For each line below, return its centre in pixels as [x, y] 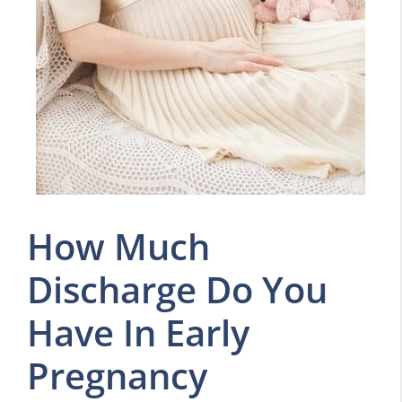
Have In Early [138, 332]
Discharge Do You [177, 289]
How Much [118, 246]
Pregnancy [117, 376]
